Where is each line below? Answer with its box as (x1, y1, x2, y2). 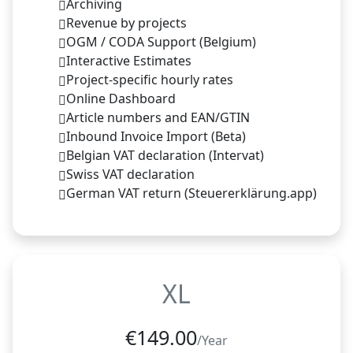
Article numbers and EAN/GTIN (66, 108, 250, 126)
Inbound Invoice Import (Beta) (66, 127, 246, 145)
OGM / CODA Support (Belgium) (66, 32, 256, 50)
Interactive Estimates (66, 51, 191, 69)
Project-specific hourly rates (66, 70, 233, 88)
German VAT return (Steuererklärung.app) (66, 184, 317, 202)
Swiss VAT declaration (66, 165, 195, 183)
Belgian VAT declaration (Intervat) (66, 146, 264, 164)
